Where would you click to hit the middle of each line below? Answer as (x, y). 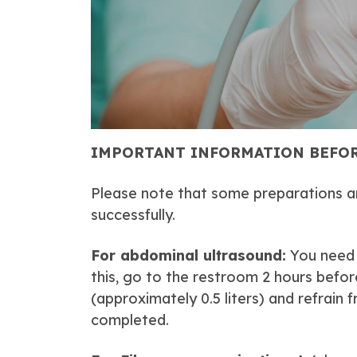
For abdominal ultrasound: (188, 255)
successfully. (133, 215)
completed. (130, 320)
